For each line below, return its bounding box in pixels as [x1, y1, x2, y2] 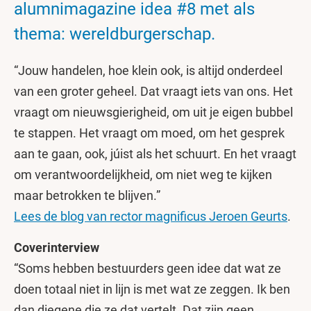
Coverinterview [14, 240, 99, 255]
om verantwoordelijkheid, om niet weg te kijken [14, 167, 272, 182]
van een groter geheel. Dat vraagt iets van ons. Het [14, 84, 293, 99]
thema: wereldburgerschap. [14, 24, 215, 44]
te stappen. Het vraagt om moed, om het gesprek [14, 126, 285, 140]
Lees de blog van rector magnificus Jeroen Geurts [14, 209, 287, 224]
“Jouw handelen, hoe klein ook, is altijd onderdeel [14, 63, 283, 78]
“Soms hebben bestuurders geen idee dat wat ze [14, 261, 281, 276]
